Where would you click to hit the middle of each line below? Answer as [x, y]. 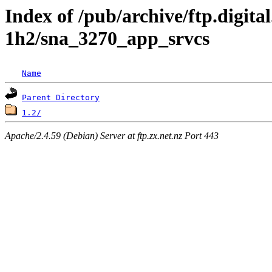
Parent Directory [61, 98]
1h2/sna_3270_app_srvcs [107, 38]
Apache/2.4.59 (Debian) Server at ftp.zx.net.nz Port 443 [112, 135]
